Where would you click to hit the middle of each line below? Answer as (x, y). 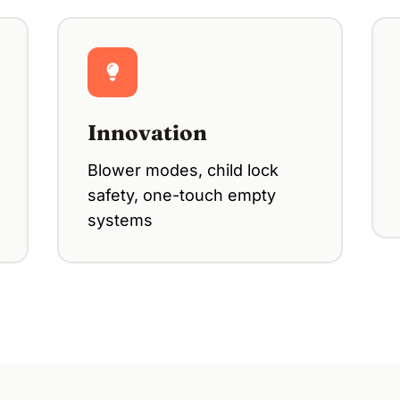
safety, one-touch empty (182, 195)
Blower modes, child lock (183, 170)
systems (120, 220)
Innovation (147, 132)
